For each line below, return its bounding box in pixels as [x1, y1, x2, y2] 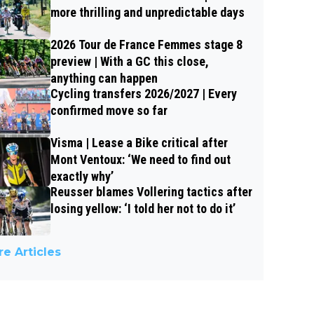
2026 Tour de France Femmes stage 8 [50, 37, 243, 53]
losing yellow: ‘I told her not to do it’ [50, 201, 235, 217]
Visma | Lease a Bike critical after [50, 135, 228, 151]
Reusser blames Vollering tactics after [50, 184, 252, 200]
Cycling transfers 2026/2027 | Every [50, 86, 237, 102]
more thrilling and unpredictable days [50, 5, 245, 20]
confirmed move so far [50, 103, 168, 118]
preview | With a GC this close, [50, 54, 209, 69]
